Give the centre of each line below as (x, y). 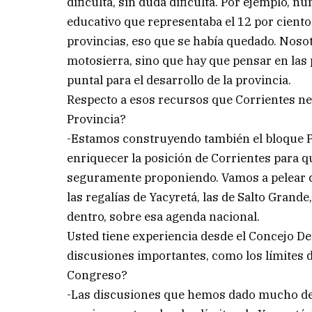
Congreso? (97, 275)
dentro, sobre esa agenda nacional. (164, 216)
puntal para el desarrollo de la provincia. (179, 80)
